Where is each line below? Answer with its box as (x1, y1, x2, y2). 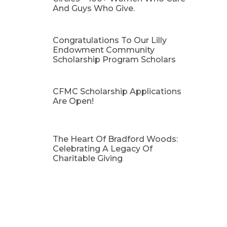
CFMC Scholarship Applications (53, 86, 181, 96)
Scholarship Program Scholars (53, 54, 176, 64)
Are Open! (53, 96, 94, 106)
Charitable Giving (53, 153, 123, 163)
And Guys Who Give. (53, 3, 135, 13)
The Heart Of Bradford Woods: (53, 134, 178, 144)
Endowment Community (53, 45, 155, 55)
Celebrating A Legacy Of (53, 143, 153, 154)
